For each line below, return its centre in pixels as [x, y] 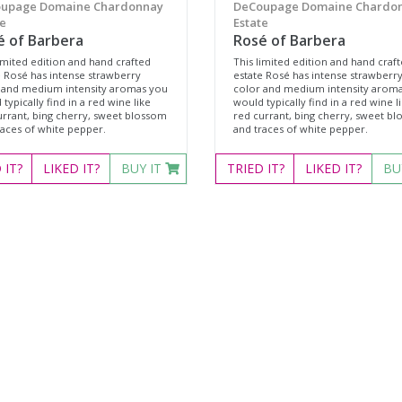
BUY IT [143, 168]
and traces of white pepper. [300, 129]
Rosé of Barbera [289, 40]
